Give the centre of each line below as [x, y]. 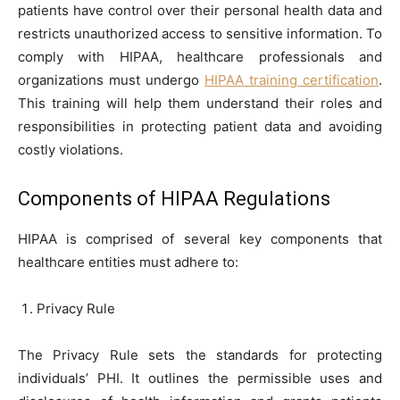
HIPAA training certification [292, 79]
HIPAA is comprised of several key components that [200, 238]
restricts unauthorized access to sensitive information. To [200, 33]
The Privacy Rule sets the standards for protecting [200, 354]
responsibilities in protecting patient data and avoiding [200, 126]
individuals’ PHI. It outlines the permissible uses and [200, 378]
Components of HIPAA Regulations [174, 198]
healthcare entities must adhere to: [128, 262]
